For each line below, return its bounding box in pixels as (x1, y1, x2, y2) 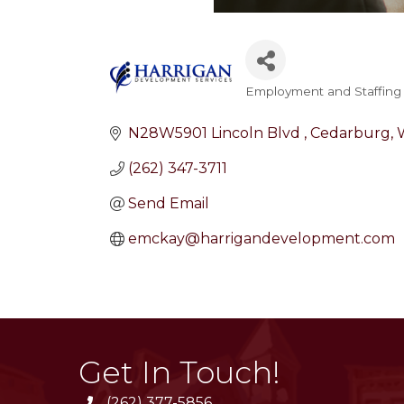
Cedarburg (310, 124, 390, 142)
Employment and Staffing (245, 84, 401, 98)
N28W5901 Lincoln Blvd (128, 124, 304, 142)
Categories (244, 93, 358, 119)
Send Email (128, 195, 209, 212)
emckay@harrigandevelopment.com (128, 230, 395, 247)
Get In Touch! (78, 353, 280, 391)
